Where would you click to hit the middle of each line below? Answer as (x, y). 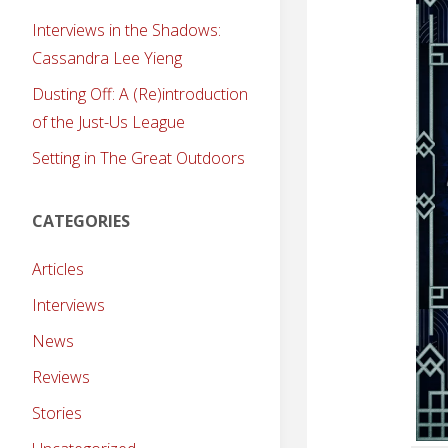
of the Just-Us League (108, 121)
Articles (58, 268)
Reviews (61, 376)
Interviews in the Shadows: (126, 29)
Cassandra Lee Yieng (107, 57)
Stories (57, 412)
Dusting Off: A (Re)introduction (140, 93)
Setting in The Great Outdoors (138, 157)
